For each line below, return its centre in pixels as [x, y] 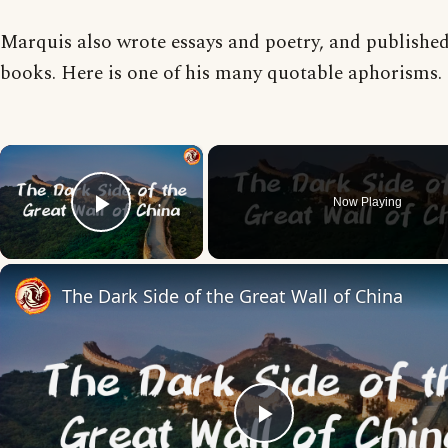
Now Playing [368, 202]
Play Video [173, 231]
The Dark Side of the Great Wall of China [232, 296]
